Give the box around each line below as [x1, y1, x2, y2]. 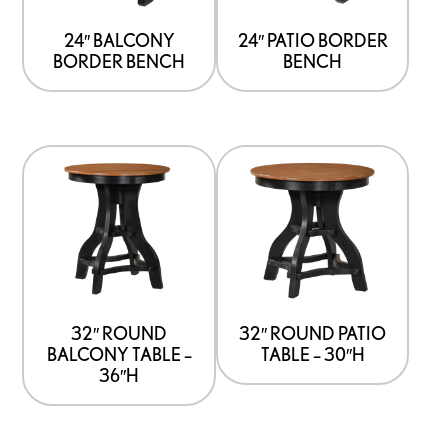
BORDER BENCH [53, 50, 186, 71]
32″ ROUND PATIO [239, 323, 387, 344]
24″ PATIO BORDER [237, 29, 388, 50]
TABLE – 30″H [260, 344, 365, 365]
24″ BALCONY [63, 29, 175, 50]
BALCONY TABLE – [46, 344, 192, 365]
